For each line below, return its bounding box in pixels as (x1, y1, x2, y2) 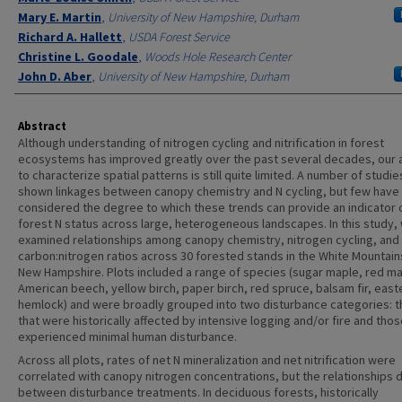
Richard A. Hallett (18, 29, 122, 45)
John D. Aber (18, 68, 92, 84)
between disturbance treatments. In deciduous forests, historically (18, 384, 379, 400)
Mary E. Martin (18, 9, 101, 25)
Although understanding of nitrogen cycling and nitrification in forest (18, 135, 384, 151)
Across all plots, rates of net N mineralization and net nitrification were (18, 352, 396, 368)
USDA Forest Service (128, 29, 230, 45)
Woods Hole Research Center (144, 48, 291, 65)
